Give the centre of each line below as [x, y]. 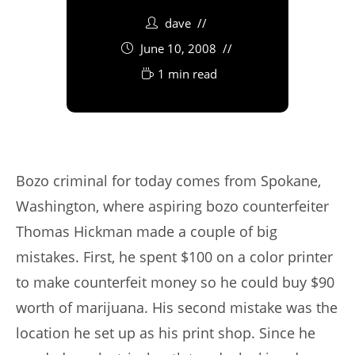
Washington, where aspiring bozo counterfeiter [172, 206]
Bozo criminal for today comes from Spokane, [168, 181]
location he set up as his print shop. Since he [166, 333]
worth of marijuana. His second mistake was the [177, 308]
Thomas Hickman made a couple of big [147, 232]
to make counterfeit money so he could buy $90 [175, 282]
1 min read [187, 74]
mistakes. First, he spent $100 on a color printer [174, 257]
